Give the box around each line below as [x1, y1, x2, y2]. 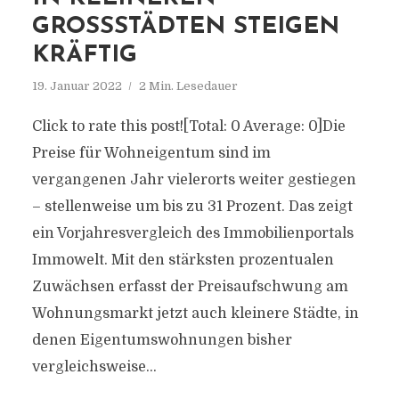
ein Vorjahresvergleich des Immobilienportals [31, 225, 354, 241]
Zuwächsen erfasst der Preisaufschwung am [31, 279, 348, 295]
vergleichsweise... [31, 359, 157, 375]
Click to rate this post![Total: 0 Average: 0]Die [31, 118, 346, 134]
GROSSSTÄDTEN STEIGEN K [31, 15, 339, 39]
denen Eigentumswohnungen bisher [31, 332, 292, 348]
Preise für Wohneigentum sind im [31, 145, 271, 161]
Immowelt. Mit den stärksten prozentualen [31, 252, 334, 268]
